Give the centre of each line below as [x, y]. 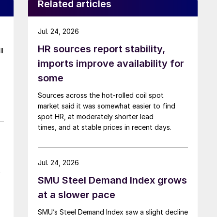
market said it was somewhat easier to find [107, 106]
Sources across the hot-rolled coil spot [101, 95]
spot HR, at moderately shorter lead [96, 116]
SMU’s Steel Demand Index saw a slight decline [113, 212]
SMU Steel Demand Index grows [112, 180]
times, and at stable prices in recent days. [106, 127]
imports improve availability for [111, 63]
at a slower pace [77, 194]
